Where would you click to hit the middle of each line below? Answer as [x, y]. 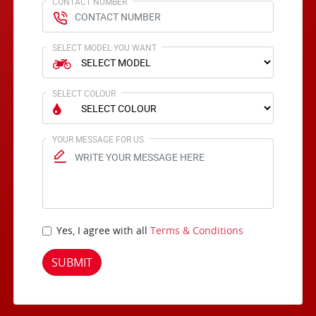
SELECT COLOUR [84, 93]
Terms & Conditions [197, 230]
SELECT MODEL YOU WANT [105, 47]
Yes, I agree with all [104, 230]
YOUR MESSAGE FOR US [98, 139]
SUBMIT [72, 262]
